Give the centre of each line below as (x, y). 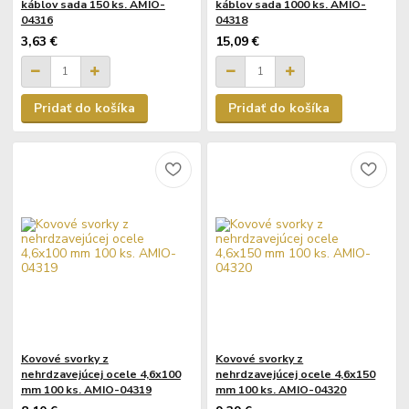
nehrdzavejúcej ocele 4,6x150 (296, 374)
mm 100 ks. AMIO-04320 (281, 389)
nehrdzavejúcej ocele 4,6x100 (100, 374)
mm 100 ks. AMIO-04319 (86, 389)
